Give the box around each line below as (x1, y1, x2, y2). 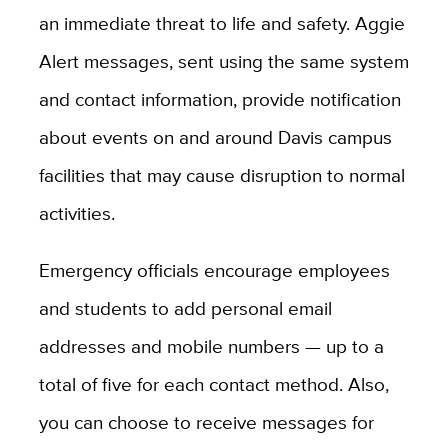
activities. (38, 198, 115, 227)
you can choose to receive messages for (38, 407, 374, 436)
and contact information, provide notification (38, 84, 401, 113)
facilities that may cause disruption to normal (38, 160, 405, 189)
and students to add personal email (38, 293, 332, 322)
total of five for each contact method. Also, (38, 369, 389, 398)
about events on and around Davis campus (38, 122, 392, 151)
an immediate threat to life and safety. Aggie (38, 8, 405, 37)
